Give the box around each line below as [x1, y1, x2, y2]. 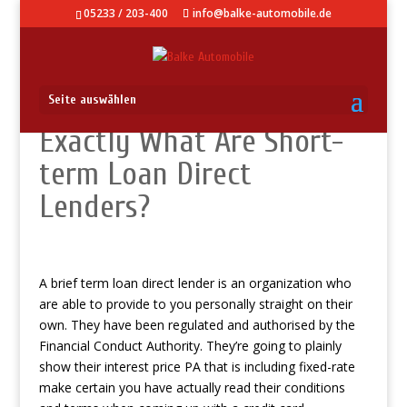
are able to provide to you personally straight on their [38, 295, 352, 313]
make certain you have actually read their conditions [38, 379, 345, 396]
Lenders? [38, 188, 150, 225]
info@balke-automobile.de [192, 5, 332, 21]
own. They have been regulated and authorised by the [38, 316, 355, 333]
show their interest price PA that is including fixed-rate [38, 358, 355, 375]
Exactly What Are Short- [38, 123, 343, 160]
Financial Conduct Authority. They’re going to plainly [38, 337, 342, 354]
